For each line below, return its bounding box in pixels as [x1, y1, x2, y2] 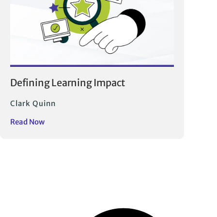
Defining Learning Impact [10, 77, 125, 89]
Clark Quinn [10, 99, 56, 108]
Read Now [10, 117, 45, 127]
